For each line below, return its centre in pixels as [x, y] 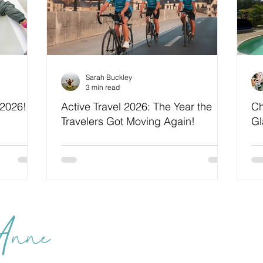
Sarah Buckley [109, 77]
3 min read [103, 87]
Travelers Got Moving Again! [128, 121]
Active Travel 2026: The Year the [136, 107]
